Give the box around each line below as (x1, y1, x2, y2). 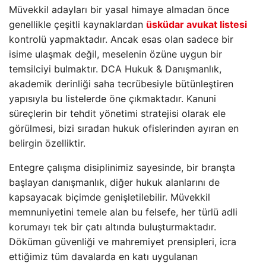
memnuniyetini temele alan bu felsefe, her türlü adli (9, 205, 237, 218)
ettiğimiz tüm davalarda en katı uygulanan (9, 250, 198, 262)
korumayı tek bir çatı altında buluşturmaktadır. (9, 220, 216, 233)
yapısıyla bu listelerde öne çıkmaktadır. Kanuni (9, 92, 216, 104)
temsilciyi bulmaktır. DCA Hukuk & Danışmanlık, (9, 62, 221, 75)
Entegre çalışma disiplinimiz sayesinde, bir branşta (9, 161, 235, 173)
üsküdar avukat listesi (146, 18, 247, 30)
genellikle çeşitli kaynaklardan (9, 18, 146, 30)
